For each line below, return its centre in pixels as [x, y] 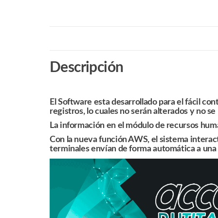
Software [75, 102]
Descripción [87, 68]
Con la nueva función [89, 140]
